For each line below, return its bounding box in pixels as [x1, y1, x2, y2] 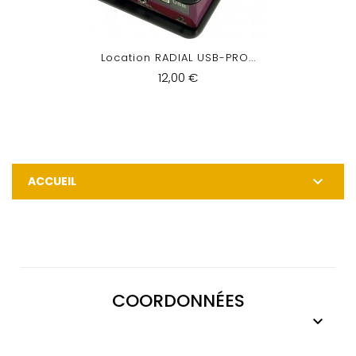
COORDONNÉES [111, 288, 245, 313]
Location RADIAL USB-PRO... [100, 50, 256, 65]
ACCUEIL [28, 173, 76, 189]
